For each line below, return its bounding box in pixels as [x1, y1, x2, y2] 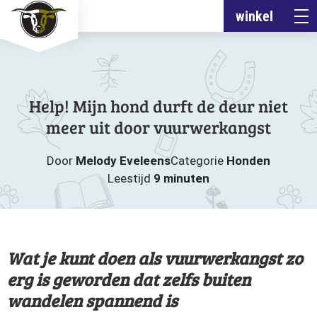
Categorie [171, 154, 226, 168]
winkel [236, 7, 273, 25]
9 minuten [154, 171, 209, 185]
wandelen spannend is [7, 289, 178, 312]
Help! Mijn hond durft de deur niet [29, 94, 288, 117]
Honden [226, 154, 270, 168]
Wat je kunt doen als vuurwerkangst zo [7, 246, 303, 270]
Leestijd [108, 171, 154, 185]
